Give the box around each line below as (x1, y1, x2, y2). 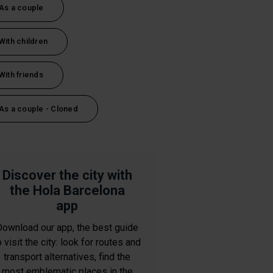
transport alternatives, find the (4, 251, 131, 263)
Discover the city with (2, 168, 132, 183)
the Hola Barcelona (9, 183, 125, 199)
